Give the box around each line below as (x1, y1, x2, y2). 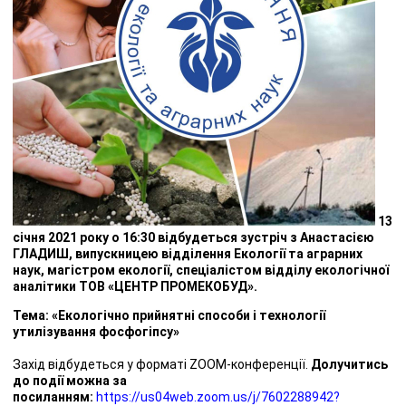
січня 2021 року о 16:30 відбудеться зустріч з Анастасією (13, 229, 374, 245)
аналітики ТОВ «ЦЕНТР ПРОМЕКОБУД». (13, 278, 257, 294)
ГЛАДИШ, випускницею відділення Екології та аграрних (13, 246, 362, 261)
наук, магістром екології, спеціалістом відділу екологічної (13, 262, 389, 277)
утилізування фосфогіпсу (13, 324, 173, 339)
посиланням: (13, 389, 93, 404)
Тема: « (13, 307, 58, 323)
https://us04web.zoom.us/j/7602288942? (96, 389, 340, 404)
